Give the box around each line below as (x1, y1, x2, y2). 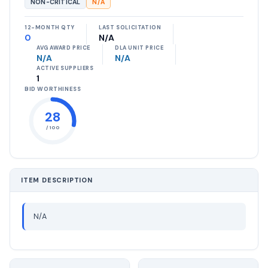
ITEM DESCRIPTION (21, 176, 93, 184)
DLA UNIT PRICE (115, 44, 164, 51)
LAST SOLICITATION (99, 24, 162, 31)
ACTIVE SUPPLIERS (36, 65, 94, 72)
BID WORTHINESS (25, 86, 81, 93)
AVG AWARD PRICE (36, 44, 90, 51)
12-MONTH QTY (25, 24, 75, 31)
